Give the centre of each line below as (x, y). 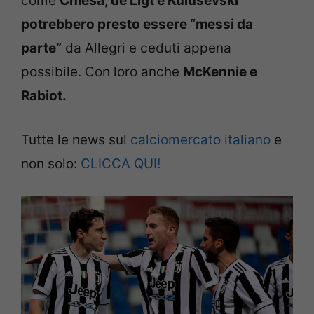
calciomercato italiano (200, 139)
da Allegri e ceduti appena (146, 48)
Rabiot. (44, 96)
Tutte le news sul (76, 139)
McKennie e (220, 72)
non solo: (51, 163)
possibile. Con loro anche (102, 72)
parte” (41, 48)
